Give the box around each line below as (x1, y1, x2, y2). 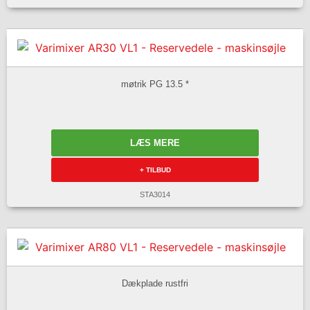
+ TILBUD (139, 166, 171, 174)
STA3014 (140, 190, 170, 199)
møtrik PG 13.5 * (121, 78, 189, 89)
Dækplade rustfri (122, 277, 188, 289)
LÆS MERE (130, 138, 180, 149)
